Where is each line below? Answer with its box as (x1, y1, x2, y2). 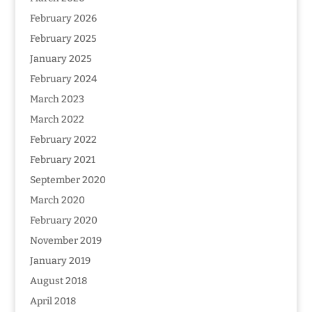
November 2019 (29, 235, 102, 247)
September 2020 (29, 174, 106, 186)
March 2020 (29, 194, 85, 206)
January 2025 (29, 53, 92, 65)
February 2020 (29, 214, 97, 226)
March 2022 (29, 114, 84, 125)
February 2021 (29, 154, 95, 166)
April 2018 (29, 295, 76, 307)
